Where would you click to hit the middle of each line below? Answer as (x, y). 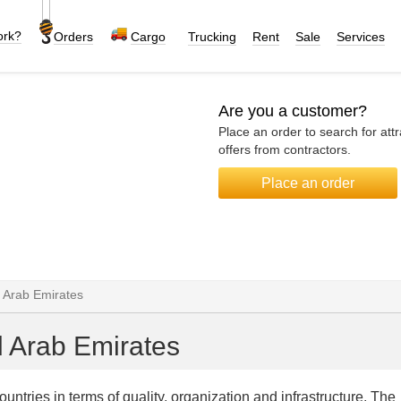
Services (361, 37)
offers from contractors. (285, 149)
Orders (73, 37)
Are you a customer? (293, 111)
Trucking (212, 37)
